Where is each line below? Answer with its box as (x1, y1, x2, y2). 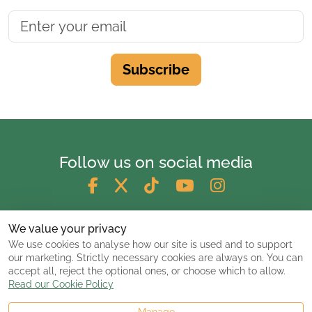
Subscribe (123, 61, 189, 79)
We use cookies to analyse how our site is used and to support (8, 239, 292, 250)
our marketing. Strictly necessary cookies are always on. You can (8, 252, 303, 263)
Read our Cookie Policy (8, 279, 114, 290)
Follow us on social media (59, 153, 253, 172)
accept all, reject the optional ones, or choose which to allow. (8, 265, 286, 276)
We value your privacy (8, 222, 127, 235)
